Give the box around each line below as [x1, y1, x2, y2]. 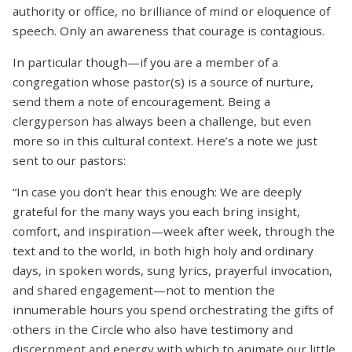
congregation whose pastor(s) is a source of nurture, [13, 73, 313, 90]
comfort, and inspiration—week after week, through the [13, 223, 335, 240]
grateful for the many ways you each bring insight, [13, 203, 300, 220]
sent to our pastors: [13, 152, 126, 168]
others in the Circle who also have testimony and [13, 321, 293, 338]
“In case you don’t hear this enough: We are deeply [13, 184, 302, 200]
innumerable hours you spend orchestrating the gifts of [13, 302, 333, 318]
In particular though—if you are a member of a [13, 53, 278, 70]
